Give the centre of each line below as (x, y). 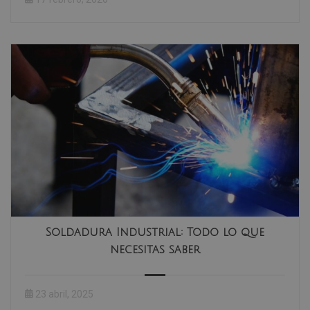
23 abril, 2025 (64, 294)
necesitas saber (155, 250)
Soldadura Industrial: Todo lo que (155, 233)
